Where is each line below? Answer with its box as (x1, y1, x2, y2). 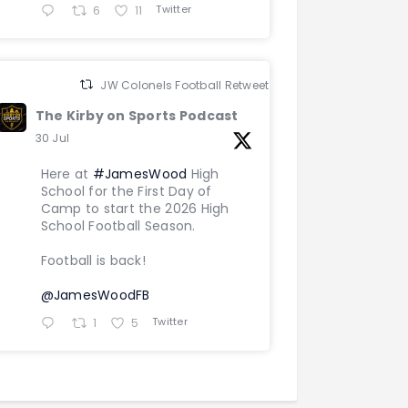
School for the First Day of (40, 182, 212, 200)
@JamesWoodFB (40, 286, 150, 304)
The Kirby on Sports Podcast (35, 107, 239, 125)
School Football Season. (40, 217, 196, 235)
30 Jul (35, 130, 70, 146)
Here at (40, 165, 93, 183)
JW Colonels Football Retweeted (100, 77, 285, 93)
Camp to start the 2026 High (40, 199, 229, 218)
